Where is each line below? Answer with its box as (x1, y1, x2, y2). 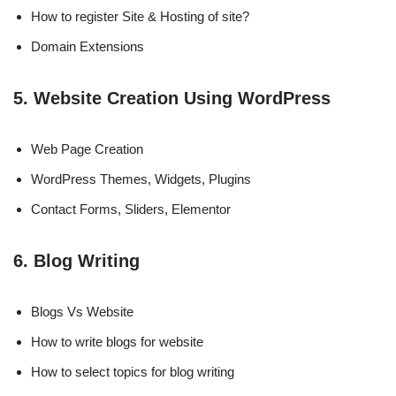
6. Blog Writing (13, 250, 140, 270)
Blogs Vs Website (31, 303, 133, 319)
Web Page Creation (31, 141, 143, 156)
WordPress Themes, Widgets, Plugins (31, 171, 251, 187)
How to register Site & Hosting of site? (31, 8, 249, 24)
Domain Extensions (31, 38, 144, 54)
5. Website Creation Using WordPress (13, 88, 331, 108)
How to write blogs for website (31, 333, 203, 349)
